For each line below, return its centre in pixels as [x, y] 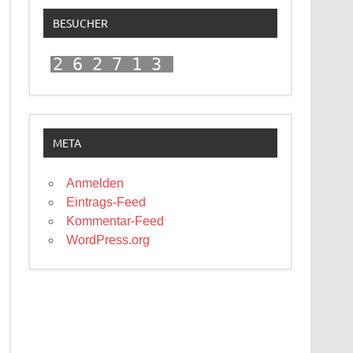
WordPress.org [108, 240]
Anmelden [95, 184]
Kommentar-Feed [115, 221]
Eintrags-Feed [106, 203]
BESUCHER [80, 23]
